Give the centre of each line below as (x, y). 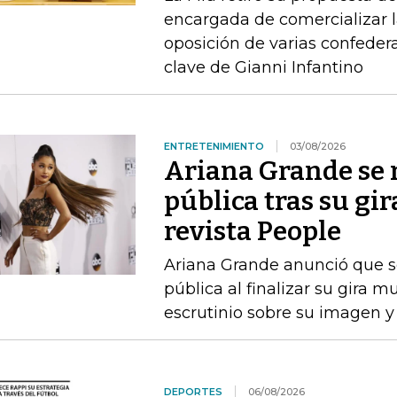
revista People (252, 231)
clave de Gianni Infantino (263, 67)
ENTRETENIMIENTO (214, 146)
